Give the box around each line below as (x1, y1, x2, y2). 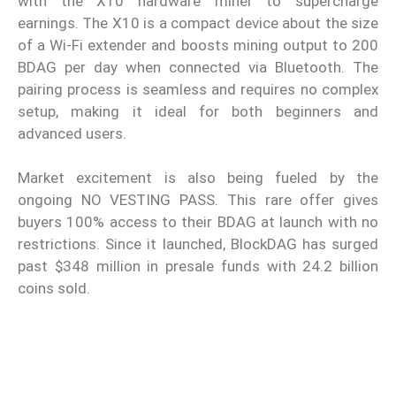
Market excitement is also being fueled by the (18, 169, 378, 187)
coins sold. (18, 279, 90, 298)
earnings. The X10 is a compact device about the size (18, 13, 378, 32)
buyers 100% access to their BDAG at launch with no (18, 213, 378, 232)
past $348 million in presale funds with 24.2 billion (18, 257, 378, 276)
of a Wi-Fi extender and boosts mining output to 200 (18, 35, 378, 54)
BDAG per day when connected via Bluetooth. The (18, 57, 378, 76)
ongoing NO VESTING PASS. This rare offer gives (18, 191, 378, 209)
